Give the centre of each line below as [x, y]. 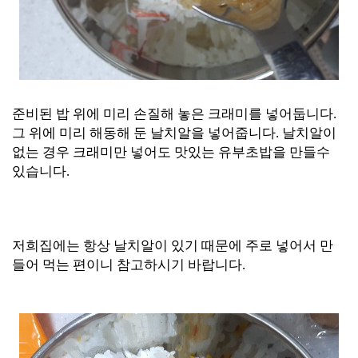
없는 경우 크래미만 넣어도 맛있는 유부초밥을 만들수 [171, 152]
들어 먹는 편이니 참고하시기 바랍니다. [129, 265]
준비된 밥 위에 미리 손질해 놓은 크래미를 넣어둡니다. [174, 114]
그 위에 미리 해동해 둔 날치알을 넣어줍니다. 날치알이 [174, 133]
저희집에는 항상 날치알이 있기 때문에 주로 [144, 246]
